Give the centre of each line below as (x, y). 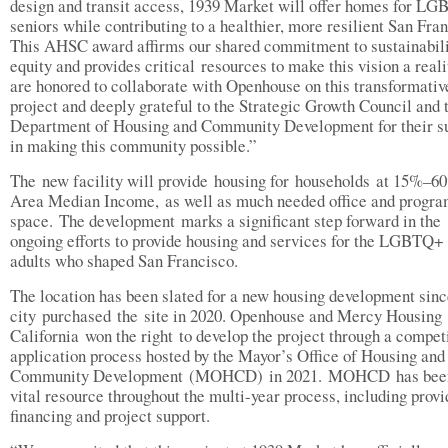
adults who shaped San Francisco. (127, 260)
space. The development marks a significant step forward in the (225, 220)
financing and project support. (113, 415)
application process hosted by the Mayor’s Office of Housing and (227, 355)
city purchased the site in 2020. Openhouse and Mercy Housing (226, 315)
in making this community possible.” (136, 145)
